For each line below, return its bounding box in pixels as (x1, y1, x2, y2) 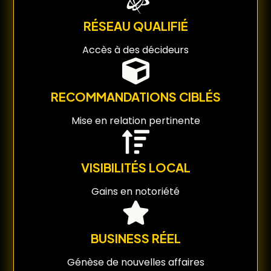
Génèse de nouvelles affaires (67, 255, 204, 270)
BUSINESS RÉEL (90, 230, 181, 246)
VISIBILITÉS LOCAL (80, 160, 191, 175)
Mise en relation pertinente (71, 114, 200, 128)
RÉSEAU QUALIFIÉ (83, 18, 188, 34)
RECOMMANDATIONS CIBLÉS (50, 89, 221, 105)
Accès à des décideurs (82, 43, 189, 57)
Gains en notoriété (91, 184, 180, 199)
